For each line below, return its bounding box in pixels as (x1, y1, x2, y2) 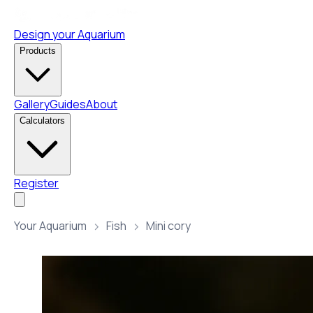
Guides (50, 96, 86, 112)
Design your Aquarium (14, 27, 125, 42)
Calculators (20, 115, 65, 126)
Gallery (14, 96, 50, 112)
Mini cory (146, 218, 191, 233)
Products (20, 45, 56, 56)
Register (14, 175, 59, 191)
